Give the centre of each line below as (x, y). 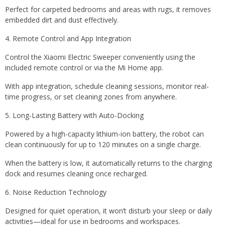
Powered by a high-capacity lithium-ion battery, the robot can (104, 134)
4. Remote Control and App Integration (68, 38)
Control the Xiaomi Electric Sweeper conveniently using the (100, 57)
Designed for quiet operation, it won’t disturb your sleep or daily (108, 210)
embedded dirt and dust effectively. (62, 20)
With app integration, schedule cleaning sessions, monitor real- (107, 86)
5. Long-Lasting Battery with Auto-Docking (74, 115)
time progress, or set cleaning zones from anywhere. (91, 96)
